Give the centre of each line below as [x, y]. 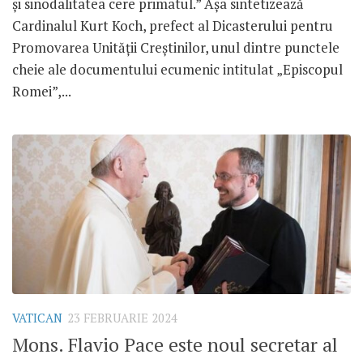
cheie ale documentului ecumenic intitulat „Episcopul [177, 69]
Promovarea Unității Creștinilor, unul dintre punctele [176, 47]
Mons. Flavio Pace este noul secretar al [175, 345]
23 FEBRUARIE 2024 [122, 318]
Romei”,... [42, 91]
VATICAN [37, 318]
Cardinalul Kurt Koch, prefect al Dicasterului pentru [173, 25]
